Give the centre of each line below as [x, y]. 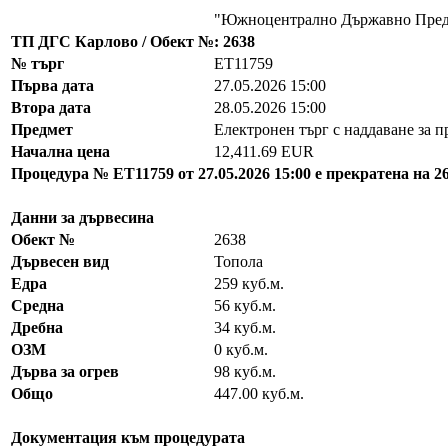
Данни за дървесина [82, 217]
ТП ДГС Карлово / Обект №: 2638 [133, 41]
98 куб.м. [245, 371]
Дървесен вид [60, 261]
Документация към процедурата [128, 437]
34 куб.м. [245, 327]
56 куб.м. [245, 305]
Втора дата [51, 107]
